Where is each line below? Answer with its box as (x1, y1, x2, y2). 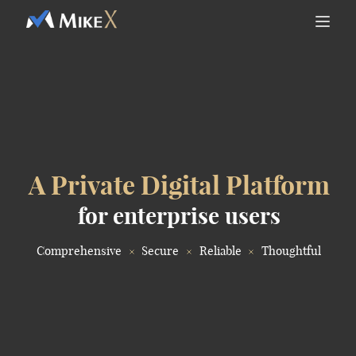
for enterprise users (77, 201, 281, 230)
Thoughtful (261, 242, 321, 258)
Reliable (199, 242, 242, 258)
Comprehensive (37, 242, 122, 258)
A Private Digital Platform (28, 168, 330, 201)
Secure (141, 242, 180, 258)
